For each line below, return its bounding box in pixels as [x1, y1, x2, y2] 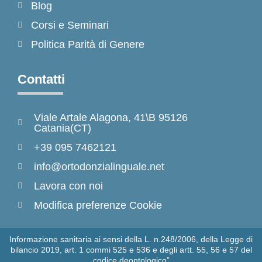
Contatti [18, 71, 65, 87]
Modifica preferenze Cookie [33, 199, 162, 211]
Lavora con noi [33, 180, 103, 192]
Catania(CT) [33, 122, 91, 134]
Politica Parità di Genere [30, 38, 144, 50]
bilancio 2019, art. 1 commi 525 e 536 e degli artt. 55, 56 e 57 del [10, 244, 252, 254]
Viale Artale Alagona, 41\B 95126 [33, 111, 188, 123]
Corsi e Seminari [30, 19, 109, 31]
